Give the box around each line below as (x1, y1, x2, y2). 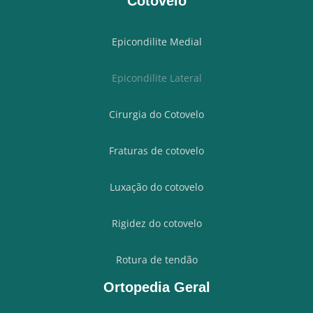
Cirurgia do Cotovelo (109, 108, 204, 122)
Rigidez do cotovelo (111, 217, 202, 231)
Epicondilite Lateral (111, 71, 202, 85)
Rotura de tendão (115, 253, 198, 267)
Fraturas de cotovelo (109, 144, 204, 158)
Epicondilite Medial (111, 35, 202, 49)
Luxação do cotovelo (110, 180, 203, 194)
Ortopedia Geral (103, 279, 210, 296)
